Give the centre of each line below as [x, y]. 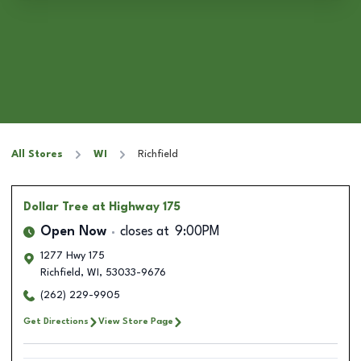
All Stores [37, 154]
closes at [145, 232]
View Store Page [136, 322]
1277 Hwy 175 [73, 256]
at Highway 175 [136, 207]
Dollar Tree [56, 207]
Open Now [73, 232]
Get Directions [56, 322]
